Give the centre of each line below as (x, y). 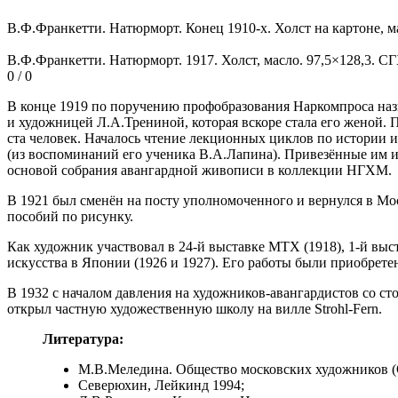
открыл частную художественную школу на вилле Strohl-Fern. (195, 309)
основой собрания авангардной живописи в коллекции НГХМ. (199, 171)
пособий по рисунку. (70, 217)
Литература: (83, 339)
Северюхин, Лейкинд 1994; (161, 386)
